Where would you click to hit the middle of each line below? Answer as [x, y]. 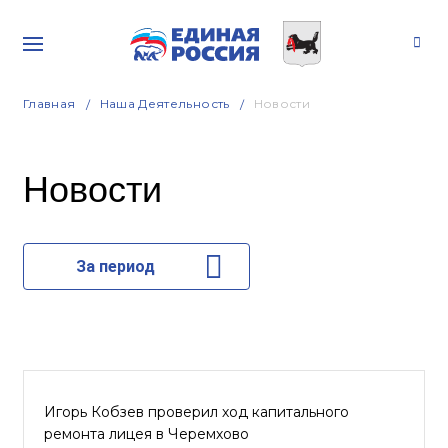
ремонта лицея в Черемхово [146, 434]
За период [115, 266]
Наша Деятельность [164, 103]
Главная [49, 103]
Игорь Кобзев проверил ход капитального [196, 412]
